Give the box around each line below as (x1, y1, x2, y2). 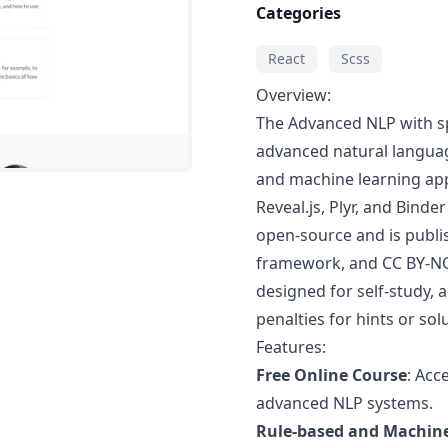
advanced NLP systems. (256, 392, 433, 414)
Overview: (256, 84, 331, 106)
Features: (256, 336, 326, 358)
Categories (256, 2, 341, 24)
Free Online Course (256, 364, 407, 386)
